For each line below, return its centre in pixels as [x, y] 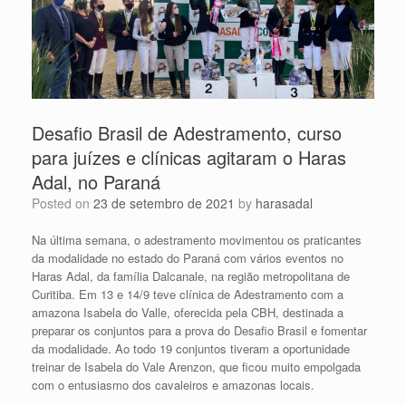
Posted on [67, 203]
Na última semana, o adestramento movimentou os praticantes [197, 239]
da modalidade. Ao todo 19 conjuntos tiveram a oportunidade [191, 348]
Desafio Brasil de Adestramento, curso [187, 132]
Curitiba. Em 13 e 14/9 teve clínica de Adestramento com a [188, 294]
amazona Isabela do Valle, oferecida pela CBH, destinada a [188, 312]
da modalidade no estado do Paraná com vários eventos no [188, 257]
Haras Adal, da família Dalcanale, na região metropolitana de [191, 275]
